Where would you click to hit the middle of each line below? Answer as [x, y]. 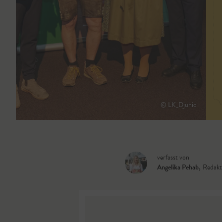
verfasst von [173, 157]
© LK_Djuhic [178, 105]
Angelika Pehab [178, 167]
